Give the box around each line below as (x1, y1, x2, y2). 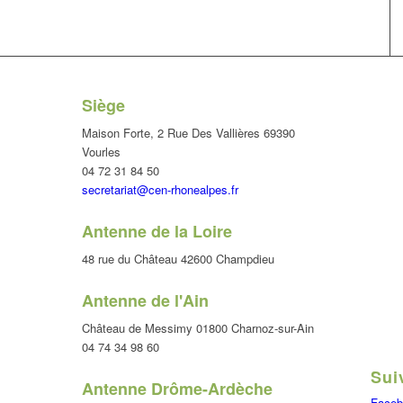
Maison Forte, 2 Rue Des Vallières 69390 (81, 124, 295, 142)
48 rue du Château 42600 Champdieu (81, 250, 274, 268)
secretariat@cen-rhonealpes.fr (81, 181, 238, 199)
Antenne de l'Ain (81, 289, 209, 313)
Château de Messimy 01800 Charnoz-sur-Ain (81, 319, 314, 337)
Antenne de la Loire (81, 219, 232, 244)
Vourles (81, 143, 121, 161)
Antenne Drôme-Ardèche (81, 377, 273, 401)
